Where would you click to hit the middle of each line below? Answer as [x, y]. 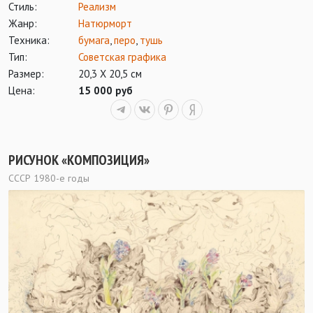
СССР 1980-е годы [49, 178]
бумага [94, 40]
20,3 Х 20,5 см [110, 73]
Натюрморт [105, 23]
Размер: [26, 73]
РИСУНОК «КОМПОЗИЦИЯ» [79, 160]
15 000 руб [105, 90]
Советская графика [122, 57]
